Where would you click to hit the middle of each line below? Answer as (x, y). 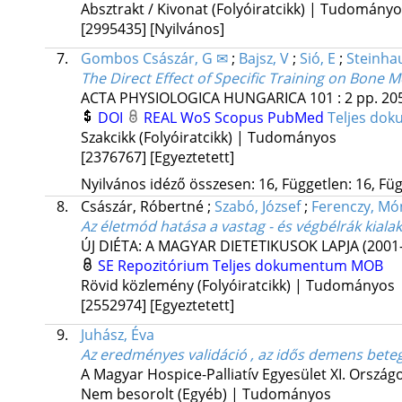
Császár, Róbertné (144, 207)
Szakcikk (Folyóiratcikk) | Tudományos (208, 138)
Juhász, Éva (117, 335)
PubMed (297, 118)
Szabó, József (257, 207)
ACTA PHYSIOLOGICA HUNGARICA (193, 98)
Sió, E (317, 59)
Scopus (240, 118)
